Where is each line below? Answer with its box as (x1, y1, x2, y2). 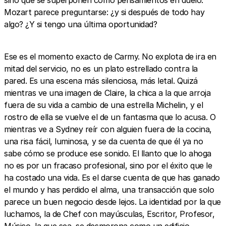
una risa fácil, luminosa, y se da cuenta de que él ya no (4, 136, 203, 146)
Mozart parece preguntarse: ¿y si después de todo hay (4, 7, 205, 17)
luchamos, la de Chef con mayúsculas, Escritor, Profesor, (4, 208, 215, 219)
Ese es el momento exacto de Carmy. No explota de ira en (4, 51, 216, 62)
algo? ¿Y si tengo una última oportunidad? (4, 19, 157, 29)
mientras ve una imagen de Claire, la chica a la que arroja (4, 87, 211, 98)
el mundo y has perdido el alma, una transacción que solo (4, 184, 214, 195)
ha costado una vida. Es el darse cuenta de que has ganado (4, 172, 220, 183)
